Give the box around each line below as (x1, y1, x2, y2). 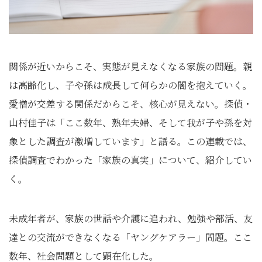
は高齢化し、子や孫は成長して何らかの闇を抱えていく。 (9, 78, 252, 92)
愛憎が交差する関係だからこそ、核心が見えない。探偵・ (9, 97, 252, 111)
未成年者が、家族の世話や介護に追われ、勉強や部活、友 (9, 212, 253, 225)
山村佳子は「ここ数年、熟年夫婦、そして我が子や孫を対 (9, 116, 252, 129)
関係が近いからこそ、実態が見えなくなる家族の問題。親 (9, 60, 252, 73)
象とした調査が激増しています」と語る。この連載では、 (9, 135, 252, 148)
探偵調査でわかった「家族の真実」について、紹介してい (9, 153, 252, 167)
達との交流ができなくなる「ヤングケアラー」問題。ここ (9, 230, 252, 244)
